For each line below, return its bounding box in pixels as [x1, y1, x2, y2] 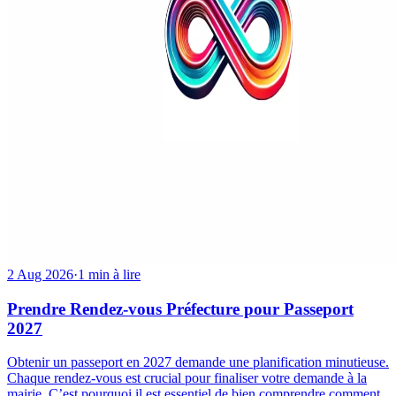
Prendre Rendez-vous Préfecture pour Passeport [7, 299, 354, 318]
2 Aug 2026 [7, 266, 73, 282]
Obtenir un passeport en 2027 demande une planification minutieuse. [7, 354, 389, 370]
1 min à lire [78, 266, 141, 282]
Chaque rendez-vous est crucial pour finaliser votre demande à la [7, 370, 367, 386]
